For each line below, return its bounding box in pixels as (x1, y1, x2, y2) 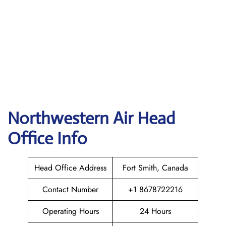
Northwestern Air (8, 108, 137, 129)
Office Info (8, 128, 87, 149)
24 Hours (140, 205, 171, 217)
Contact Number (42, 184, 98, 195)
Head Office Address (34, 162, 106, 174)
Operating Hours (42, 205, 99, 217)
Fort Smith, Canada (123, 162, 188, 174)
